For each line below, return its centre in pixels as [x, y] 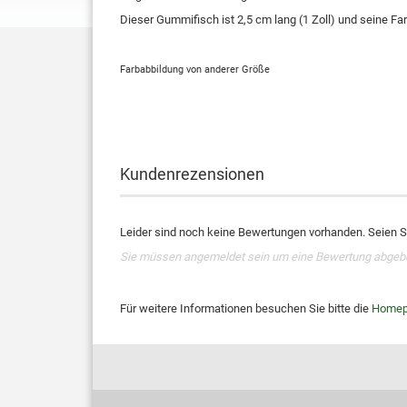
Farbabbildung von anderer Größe [195, 69]
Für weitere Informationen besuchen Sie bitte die [246, 308]
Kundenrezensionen [192, 174]
